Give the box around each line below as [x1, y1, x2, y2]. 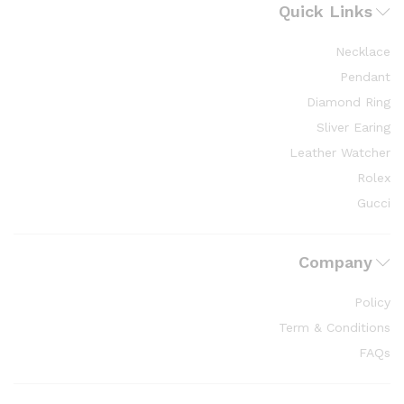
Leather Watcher [289, 145, 390, 160]
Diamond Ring [307, 95, 390, 109]
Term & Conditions [279, 320, 390, 335]
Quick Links [279, 2, 372, 21]
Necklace [335, 44, 390, 59]
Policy [354, 295, 390, 309]
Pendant [340, 69, 390, 84]
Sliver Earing [317, 120, 390, 134]
